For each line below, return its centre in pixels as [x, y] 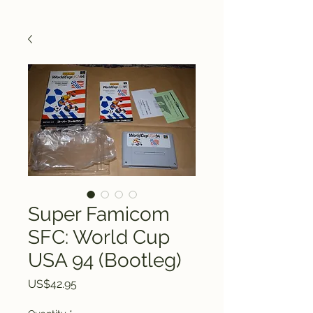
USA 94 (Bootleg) [105, 260]
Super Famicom [99, 214]
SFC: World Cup [99, 237]
